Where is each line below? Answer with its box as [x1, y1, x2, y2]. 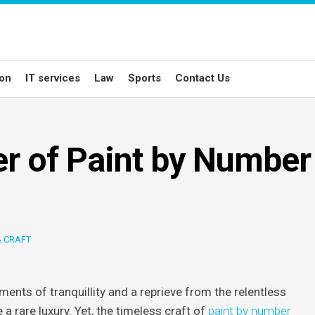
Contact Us [175, 71, 230, 84]
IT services [25, 71, 80, 84]
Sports [128, 71, 161, 84]
